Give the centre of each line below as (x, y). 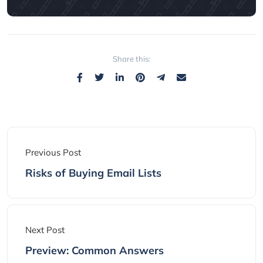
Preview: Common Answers (95, 251)
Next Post (45, 230)
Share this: (131, 59)
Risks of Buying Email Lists (93, 173)
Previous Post (53, 153)
